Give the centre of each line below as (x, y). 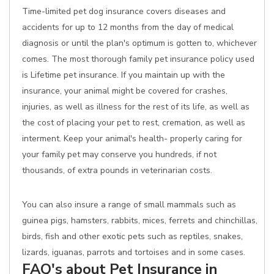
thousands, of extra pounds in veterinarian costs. (117, 170)
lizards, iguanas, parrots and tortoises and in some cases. (134, 252)
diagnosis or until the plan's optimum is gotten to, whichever (139, 43)
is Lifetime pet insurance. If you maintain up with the (124, 75)
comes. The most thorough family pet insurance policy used (138, 59)
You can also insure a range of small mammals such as (129, 205)
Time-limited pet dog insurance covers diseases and (124, 11)
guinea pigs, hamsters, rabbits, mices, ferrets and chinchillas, (140, 220)
